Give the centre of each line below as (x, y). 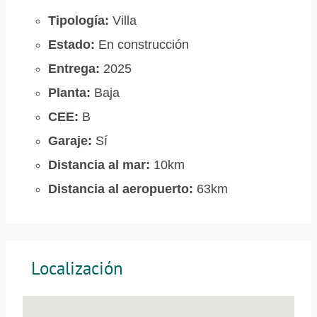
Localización (77, 268)
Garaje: (70, 141)
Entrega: (74, 69)
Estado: (71, 45)
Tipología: (79, 21)
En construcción (142, 45)
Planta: (69, 93)
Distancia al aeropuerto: (121, 189)
